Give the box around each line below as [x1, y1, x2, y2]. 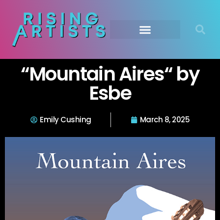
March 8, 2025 [139, 114, 190, 125]
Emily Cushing [40, 114, 91, 125]
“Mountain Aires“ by [20, 60, 200, 87]
